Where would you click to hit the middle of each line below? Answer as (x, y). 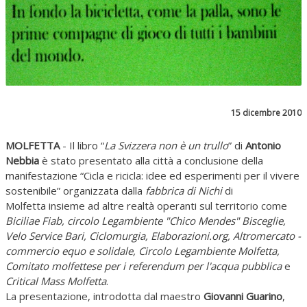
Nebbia (22, 160)
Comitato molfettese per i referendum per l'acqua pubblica (144, 266)
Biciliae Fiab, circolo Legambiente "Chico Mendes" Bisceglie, (146, 220)
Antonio (263, 145)
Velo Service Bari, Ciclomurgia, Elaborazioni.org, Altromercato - (153, 235)
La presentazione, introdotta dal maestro (105, 296)
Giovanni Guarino (243, 296)
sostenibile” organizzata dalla (75, 190)
